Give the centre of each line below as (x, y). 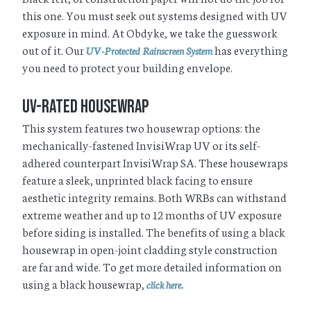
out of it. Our (54, 50)
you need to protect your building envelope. (127, 67)
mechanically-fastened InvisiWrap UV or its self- (141, 144)
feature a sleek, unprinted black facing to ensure (137, 179)
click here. (165, 284)
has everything (250, 50)
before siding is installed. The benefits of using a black (154, 231)
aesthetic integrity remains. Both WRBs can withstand (154, 196)
